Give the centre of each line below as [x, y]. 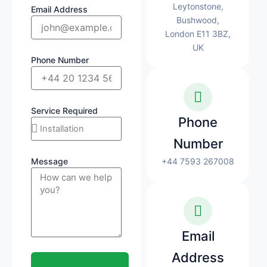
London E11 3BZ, [198, 33]
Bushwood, [198, 20]
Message [49, 161]
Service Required [64, 110]
